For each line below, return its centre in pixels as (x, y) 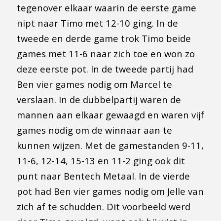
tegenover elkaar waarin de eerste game (106, 7)
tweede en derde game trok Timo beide (104, 38)
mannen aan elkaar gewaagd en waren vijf (110, 114)
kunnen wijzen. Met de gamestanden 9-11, (110, 145)
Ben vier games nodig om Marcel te (94, 84)
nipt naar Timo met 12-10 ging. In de (97, 23)
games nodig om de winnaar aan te (94, 130)
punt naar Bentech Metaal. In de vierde (103, 176)
